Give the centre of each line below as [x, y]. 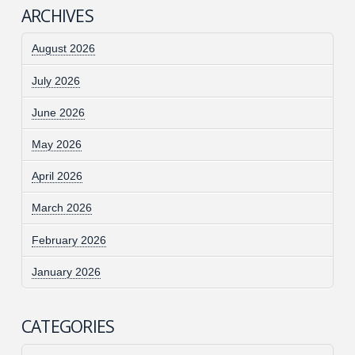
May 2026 [56, 144]
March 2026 [61, 208]
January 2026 [66, 271]
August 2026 [63, 49]
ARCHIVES [57, 15]
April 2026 [57, 176]
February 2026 [69, 240]
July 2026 [55, 80]
